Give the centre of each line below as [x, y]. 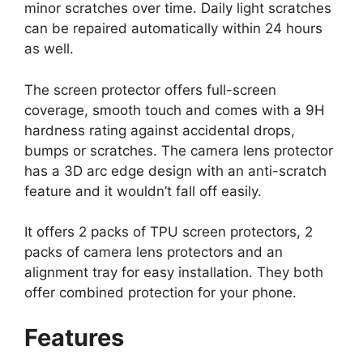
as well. [49, 49]
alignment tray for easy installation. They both [174, 273]
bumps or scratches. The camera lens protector [179, 150]
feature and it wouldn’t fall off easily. [143, 191]
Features [74, 337]
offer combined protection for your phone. [160, 293]
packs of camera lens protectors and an [154, 252]
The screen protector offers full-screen [150, 90]
